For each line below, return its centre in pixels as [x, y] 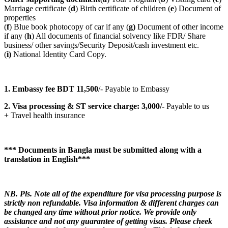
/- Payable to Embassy [134, 89]
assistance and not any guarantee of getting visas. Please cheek [108, 221]
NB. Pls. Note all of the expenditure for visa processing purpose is [113, 193]
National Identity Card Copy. [60, 54]
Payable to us [187, 106]
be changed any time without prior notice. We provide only [100, 212]
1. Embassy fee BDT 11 [44, 89]
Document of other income [179, 26]
